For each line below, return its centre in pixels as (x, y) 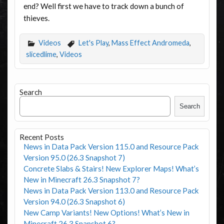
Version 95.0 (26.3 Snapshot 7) (74, 157)
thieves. (36, 18)
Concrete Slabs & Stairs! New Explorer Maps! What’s (111, 168)
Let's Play (93, 43)
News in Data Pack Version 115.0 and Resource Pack (111, 146)
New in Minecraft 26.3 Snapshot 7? (81, 179)
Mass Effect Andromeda (150, 43)
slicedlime (41, 54)
